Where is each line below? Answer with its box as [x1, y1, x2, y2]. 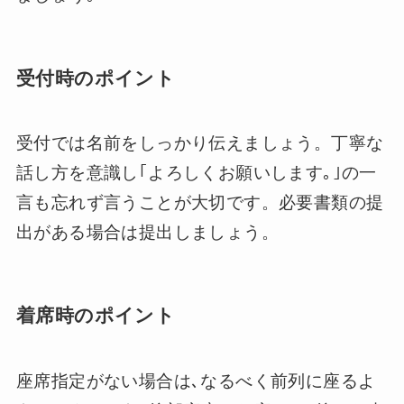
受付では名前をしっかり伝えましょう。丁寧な [15, 133, 384, 153]
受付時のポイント [15, 67, 176, 88]
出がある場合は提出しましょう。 [15, 223, 279, 243]
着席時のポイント [15, 305, 176, 326]
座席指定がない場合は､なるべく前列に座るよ [15, 371, 376, 390]
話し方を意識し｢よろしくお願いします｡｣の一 [15, 163, 377, 183]
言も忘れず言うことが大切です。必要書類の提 [15, 193, 384, 213]
